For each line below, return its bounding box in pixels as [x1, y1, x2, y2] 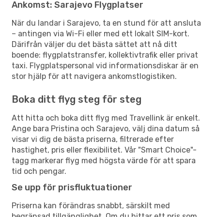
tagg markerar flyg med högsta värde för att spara [12, 155, 196, 165]
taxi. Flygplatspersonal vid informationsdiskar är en [12, 61, 199, 70]
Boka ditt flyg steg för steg [12, 93, 141, 105]
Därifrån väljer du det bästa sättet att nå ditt [12, 39, 177, 49]
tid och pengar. [12, 166, 66, 176]
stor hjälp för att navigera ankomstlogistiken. [12, 71, 177, 81]
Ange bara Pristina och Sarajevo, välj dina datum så [12, 124, 200, 133]
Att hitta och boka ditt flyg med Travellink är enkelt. [12, 113, 200, 123]
